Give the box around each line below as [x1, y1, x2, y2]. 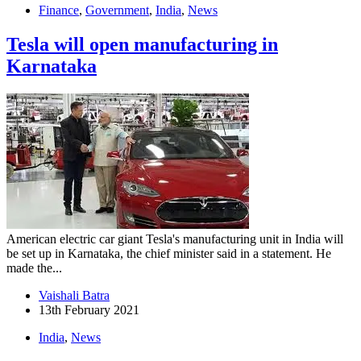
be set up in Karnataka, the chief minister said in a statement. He [6, 246, 331, 260]
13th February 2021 [39, 302, 139, 317]
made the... [6, 260, 62, 275]
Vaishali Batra [39, 288, 110, 302]
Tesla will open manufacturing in [6, 33, 278, 55]
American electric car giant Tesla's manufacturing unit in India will [6, 231, 343, 246]
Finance [39, 2, 79, 17]
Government [85, 2, 149, 17]
